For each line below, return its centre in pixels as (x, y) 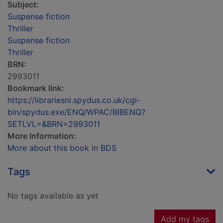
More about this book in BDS (62, 148)
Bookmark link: (36, 88)
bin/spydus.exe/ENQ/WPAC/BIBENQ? (76, 112)
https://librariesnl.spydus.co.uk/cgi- (74, 100)
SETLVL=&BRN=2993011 (54, 124)
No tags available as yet (53, 196)
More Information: (42, 136)
